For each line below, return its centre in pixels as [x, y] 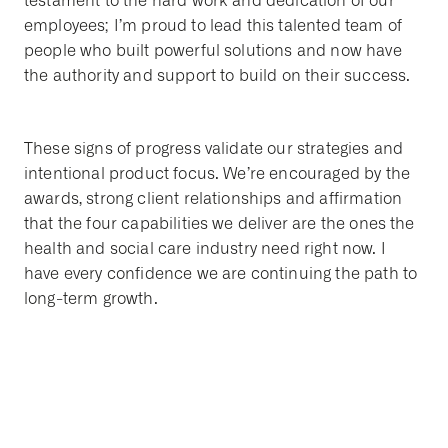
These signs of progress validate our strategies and [214, 149]
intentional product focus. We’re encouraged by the [217, 174]
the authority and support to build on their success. [217, 76]
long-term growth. [91, 299]
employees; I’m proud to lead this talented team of [213, 26]
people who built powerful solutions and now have [213, 51]
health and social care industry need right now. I [205, 249]
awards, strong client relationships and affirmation [213, 199]
